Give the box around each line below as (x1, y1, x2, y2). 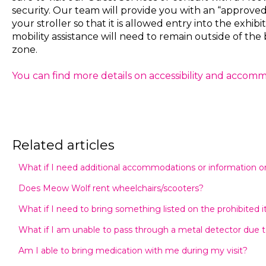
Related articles (11, 137, 115, 153)
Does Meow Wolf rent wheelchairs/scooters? (18, 182, 204, 194)
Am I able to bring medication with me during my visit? (18, 245, 248, 256)
